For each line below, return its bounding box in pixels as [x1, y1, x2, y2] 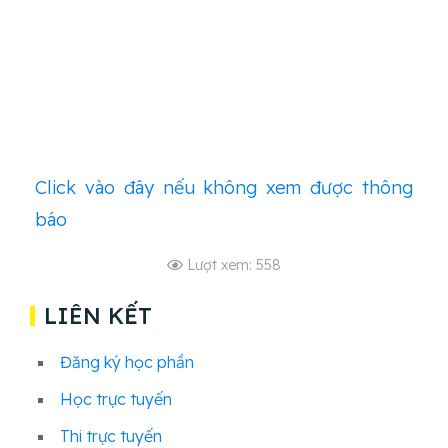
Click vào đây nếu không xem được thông [35, 176, 413, 200]
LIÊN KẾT [44, 302, 153, 331]
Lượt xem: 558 [187, 256, 281, 275]
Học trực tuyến [60, 389, 172, 410]
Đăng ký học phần [60, 352, 194, 373]
